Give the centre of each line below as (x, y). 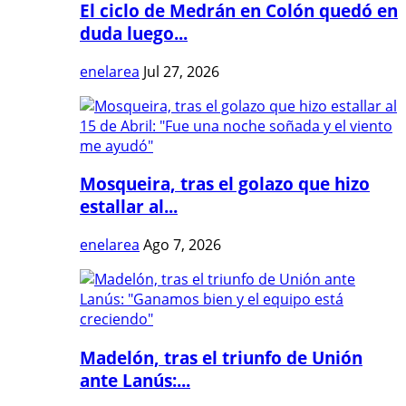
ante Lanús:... (135, 380)
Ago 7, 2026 (182, 244)
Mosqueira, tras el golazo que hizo (225, 184)
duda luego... (134, 33)
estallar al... (129, 207)
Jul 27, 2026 (181, 71)
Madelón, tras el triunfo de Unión (221, 357)
